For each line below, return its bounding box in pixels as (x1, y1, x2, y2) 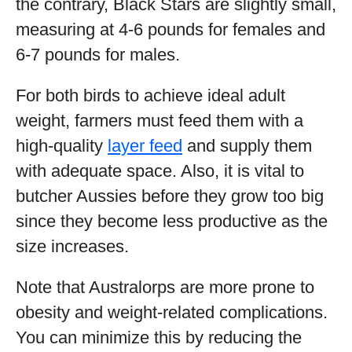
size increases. (16, 236, 129, 256)
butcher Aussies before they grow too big (16, 186, 324, 206)
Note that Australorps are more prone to (16, 277, 314, 297)
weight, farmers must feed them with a (16, 111, 303, 130)
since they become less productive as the (16, 211, 328, 231)
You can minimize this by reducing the (16, 328, 302, 347)
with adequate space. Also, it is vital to (16, 161, 304, 181)
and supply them (182, 136, 312, 156)
